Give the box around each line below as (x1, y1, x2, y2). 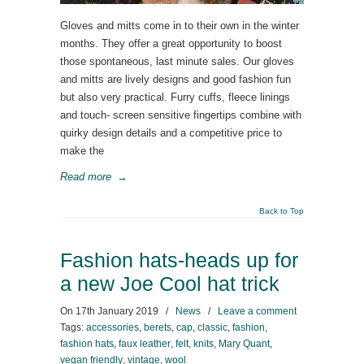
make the (60, 145, 104, 157)
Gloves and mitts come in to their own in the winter (60, 19, 299, 32)
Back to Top (259, 206, 304, 215)
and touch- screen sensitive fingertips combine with (60, 109, 301, 121)
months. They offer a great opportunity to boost (60, 37, 282, 50)
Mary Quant (219, 338, 270, 349)
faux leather (119, 338, 171, 349)
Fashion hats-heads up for (60, 249, 298, 271)
